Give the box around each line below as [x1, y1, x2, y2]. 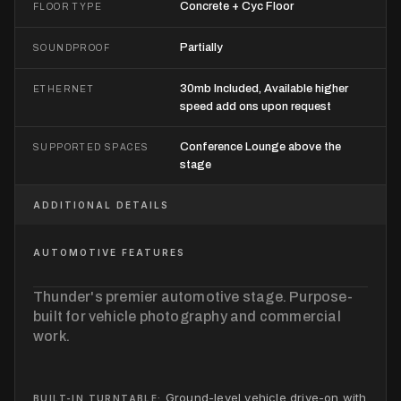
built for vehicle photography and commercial [33, 308, 341, 324]
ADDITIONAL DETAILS [33, 199, 169, 210]
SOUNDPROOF [33, 42, 110, 53]
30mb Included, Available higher [180, 81, 348, 95]
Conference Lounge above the [180, 140, 341, 153]
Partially [180, 40, 223, 54]
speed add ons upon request [180, 99, 331, 113]
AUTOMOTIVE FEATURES [33, 246, 185, 258]
